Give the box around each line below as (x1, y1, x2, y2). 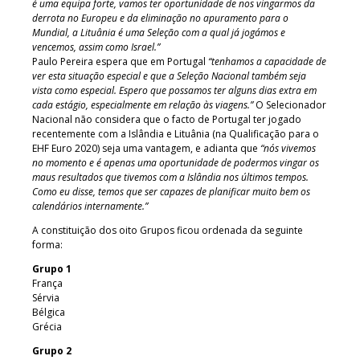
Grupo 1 (32, 261, 72, 276)
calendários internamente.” (32, 198, 148, 213)
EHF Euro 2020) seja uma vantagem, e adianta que (32, 141, 260, 155)
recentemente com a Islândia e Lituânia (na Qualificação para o (32, 126, 319, 141)
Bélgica (32, 305, 65, 319)
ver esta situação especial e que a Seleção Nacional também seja (32, 68, 306, 83)
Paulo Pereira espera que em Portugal (32, 54, 208, 68)
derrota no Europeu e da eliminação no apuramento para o (32, 10, 288, 25)
